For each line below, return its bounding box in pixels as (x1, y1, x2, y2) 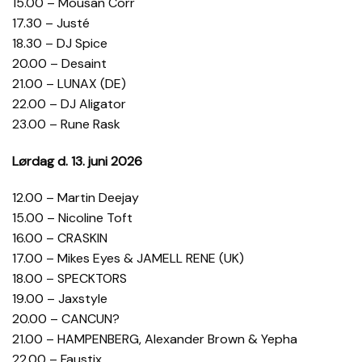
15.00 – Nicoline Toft (12, 209, 133, 227)
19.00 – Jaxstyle (12, 290, 107, 308)
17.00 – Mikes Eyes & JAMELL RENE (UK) (12, 250, 244, 267)
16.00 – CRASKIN (12, 229, 107, 247)
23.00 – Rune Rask (12, 115, 120, 133)
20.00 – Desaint (12, 54, 107, 72)
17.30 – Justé (12, 14, 90, 32)
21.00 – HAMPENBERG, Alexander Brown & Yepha (12, 330, 297, 348)
